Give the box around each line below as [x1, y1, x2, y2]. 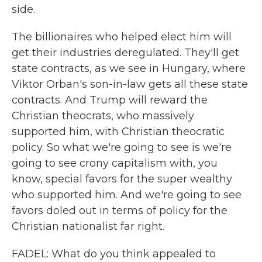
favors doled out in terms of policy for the [12, 204, 227, 217]
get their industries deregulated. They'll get [12, 46, 239, 59]
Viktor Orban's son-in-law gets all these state [12, 78, 248, 91]
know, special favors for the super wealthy [12, 173, 232, 185]
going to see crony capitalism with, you [12, 157, 218, 170]
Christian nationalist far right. [12, 220, 164, 233]
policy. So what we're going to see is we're [12, 141, 232, 154]
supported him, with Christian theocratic [12, 125, 225, 138]
